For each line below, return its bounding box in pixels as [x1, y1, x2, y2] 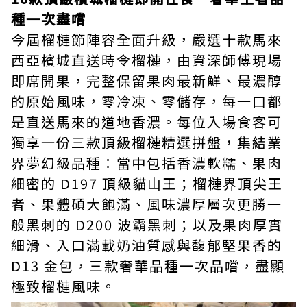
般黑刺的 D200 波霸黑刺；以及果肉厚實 [11, 214, 283, 234]
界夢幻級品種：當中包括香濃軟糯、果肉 [11, 153, 282, 173]
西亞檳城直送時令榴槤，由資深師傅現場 [11, 50, 282, 70]
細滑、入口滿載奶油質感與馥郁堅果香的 [11, 235, 282, 255]
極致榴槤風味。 [11, 276, 116, 296]
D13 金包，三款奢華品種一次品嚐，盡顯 [11, 256, 285, 275]
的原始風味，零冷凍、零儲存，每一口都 [11, 91, 282, 111]
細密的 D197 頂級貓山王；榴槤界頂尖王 [11, 173, 283, 193]
